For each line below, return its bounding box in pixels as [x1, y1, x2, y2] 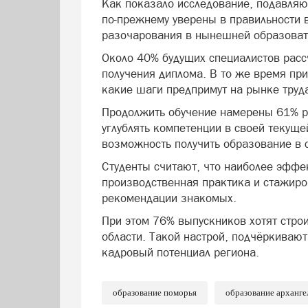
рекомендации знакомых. [102, 191, 236, 205]
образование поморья [113, 287, 197, 298]
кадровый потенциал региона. [102, 245, 259, 259]
